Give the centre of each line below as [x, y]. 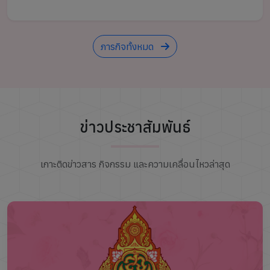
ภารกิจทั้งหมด [128, 46]
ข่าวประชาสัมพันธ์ [135, 127]
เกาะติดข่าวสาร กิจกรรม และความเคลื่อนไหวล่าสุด [135, 164]
